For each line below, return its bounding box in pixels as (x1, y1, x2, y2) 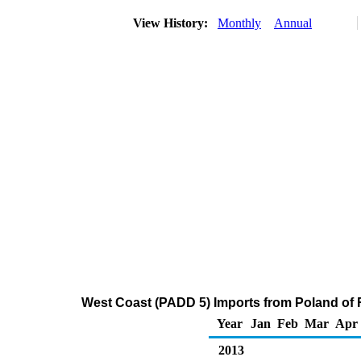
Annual (274, 16, 312, 30)
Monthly (218, 16, 261, 30)
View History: (130, 16, 214, 30)
